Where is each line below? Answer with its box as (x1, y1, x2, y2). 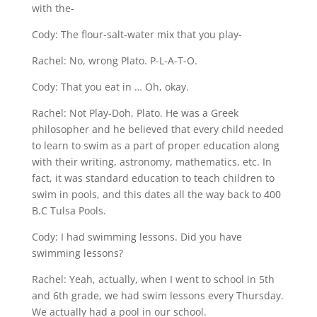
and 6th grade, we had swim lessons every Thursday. (31, 288, 284, 302)
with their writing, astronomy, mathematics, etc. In (31, 154, 272, 168)
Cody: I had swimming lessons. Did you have (31, 229, 242, 243)
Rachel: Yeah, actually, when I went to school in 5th (31, 272, 275, 286)
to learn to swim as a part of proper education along (31, 138, 279, 152)
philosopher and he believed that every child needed (31, 122, 284, 136)
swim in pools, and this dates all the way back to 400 (31, 187, 281, 201)
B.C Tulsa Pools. (31, 203, 106, 217)
